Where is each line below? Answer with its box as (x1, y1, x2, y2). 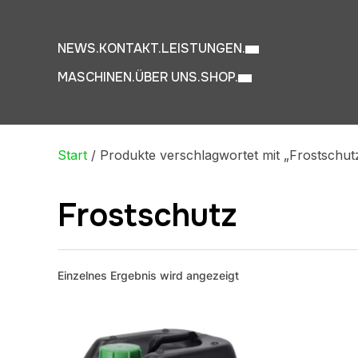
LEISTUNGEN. (161, 40, 245, 57)
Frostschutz (58, 195, 237, 236)
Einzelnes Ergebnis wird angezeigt (58, 268, 239, 282)
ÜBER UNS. (135, 69, 201, 86)
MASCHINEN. (58, 69, 135, 86)
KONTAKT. (99, 40, 161, 57)
